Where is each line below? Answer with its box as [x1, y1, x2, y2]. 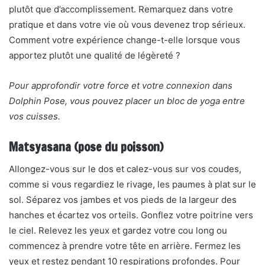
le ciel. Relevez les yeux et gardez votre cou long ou [9, 225, 227, 236]
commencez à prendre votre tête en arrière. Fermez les [9, 240, 241, 251]
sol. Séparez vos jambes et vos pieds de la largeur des [9, 194, 237, 205]
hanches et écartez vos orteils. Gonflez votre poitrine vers [9, 209, 253, 221]
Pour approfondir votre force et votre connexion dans [9, 80, 232, 91]
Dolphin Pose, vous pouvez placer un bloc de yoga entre [9, 95, 245, 106]
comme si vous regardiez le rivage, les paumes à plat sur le [9, 179, 256, 190]
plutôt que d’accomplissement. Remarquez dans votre [9, 4, 233, 15]
